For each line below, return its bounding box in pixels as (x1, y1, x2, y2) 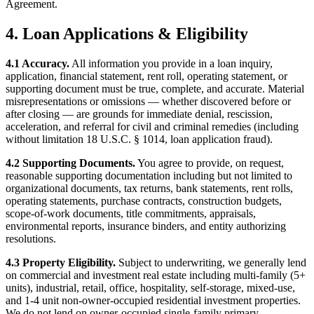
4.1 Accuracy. (6, 57, 69, 70)
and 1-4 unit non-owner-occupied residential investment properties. (6, 294, 301, 307)
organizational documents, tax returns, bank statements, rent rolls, (6, 182, 293, 195)
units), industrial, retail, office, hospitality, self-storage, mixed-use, (6, 282, 295, 294)
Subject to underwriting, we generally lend (116, 257, 306, 269)
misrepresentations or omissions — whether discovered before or (6, 95, 291, 108)
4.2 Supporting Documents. (6, 157, 135, 170)
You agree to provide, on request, (135, 157, 284, 170)
